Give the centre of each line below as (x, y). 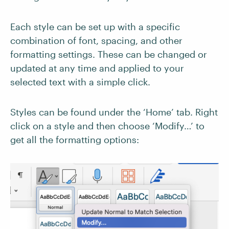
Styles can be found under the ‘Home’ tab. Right (114, 112)
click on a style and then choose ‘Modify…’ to (107, 126)
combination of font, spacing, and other (96, 40)
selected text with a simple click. (80, 82)
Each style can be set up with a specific (95, 27)
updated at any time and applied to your (97, 68)
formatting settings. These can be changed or (109, 54)
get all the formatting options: (75, 140)
